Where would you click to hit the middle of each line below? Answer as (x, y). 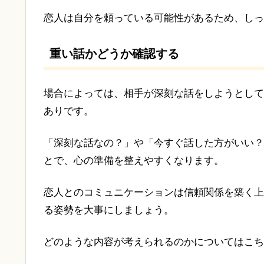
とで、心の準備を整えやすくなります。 (134, 161)
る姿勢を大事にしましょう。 (109, 210)
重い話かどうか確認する (114, 54)
